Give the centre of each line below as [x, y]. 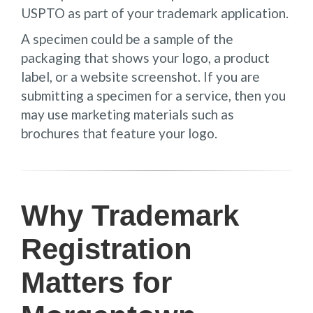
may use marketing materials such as [128, 114]
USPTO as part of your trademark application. [155, 13]
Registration [107, 249]
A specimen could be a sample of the [127, 38]
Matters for [96, 282]
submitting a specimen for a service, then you [153, 95]
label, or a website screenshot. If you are [140, 76]
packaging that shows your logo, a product [145, 57]
